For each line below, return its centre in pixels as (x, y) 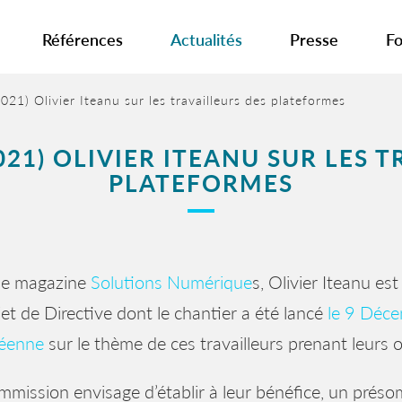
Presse (314, 40)
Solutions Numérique (171, 282)
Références (83, 40)
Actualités (206, 40)
